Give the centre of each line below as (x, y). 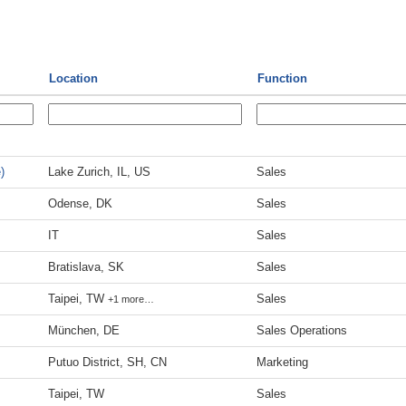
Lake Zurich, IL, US (99, 172)
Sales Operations (302, 330)
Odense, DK (80, 203)
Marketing (282, 362)
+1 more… (131, 299)
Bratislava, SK (86, 267)
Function (282, 78)
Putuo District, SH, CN (107, 362)
